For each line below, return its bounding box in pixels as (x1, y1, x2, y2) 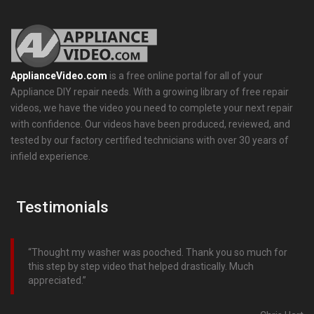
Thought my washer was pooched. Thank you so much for (32, 247, 287, 259)
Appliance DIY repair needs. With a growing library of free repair (11, 86, 289, 98)
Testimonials (16, 198, 109, 217)
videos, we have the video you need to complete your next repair (11, 102, 293, 114)
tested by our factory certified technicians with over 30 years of (11, 135, 289, 146)
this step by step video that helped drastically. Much (28, 261, 254, 273)
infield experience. (11, 151, 90, 163)
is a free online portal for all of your (107, 70, 263, 82)
